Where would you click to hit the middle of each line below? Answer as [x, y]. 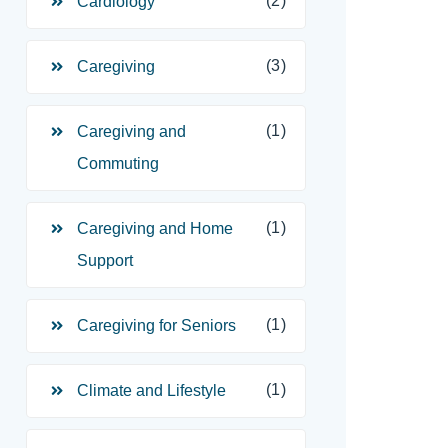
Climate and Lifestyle [151, 390]
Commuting [118, 163]
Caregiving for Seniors [156, 325]
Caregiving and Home [155, 228]
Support [105, 260]
